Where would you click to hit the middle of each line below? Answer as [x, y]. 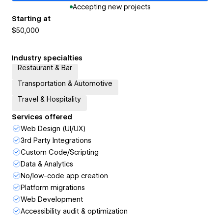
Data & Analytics [47, 164]
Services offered [42, 117]
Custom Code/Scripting [60, 152]
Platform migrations [53, 188]
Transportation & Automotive [65, 83]
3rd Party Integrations [56, 140]
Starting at [31, 19]
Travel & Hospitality [49, 99]
